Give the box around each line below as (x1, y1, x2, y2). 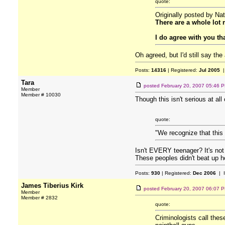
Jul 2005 (199, 67, 220, 73)
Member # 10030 (21, 92, 61, 97)
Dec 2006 (193, 170, 216, 176)
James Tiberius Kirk (21, 182, 83, 189)
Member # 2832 (21, 195, 58, 200)
